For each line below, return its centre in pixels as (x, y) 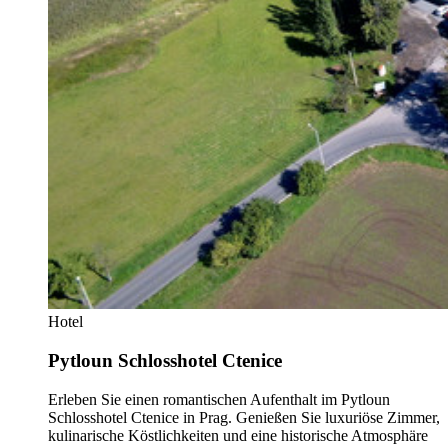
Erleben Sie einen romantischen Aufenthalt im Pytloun (219, 399)
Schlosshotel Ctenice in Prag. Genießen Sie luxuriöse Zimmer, (244, 417)
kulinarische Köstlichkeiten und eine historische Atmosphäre (238, 435)
